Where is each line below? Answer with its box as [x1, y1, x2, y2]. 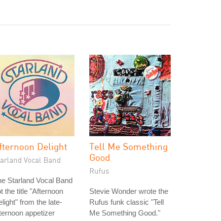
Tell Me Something [89, 141, 168, 152]
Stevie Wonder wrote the [89, 187, 168, 195]
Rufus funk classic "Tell [89, 198, 164, 206]
